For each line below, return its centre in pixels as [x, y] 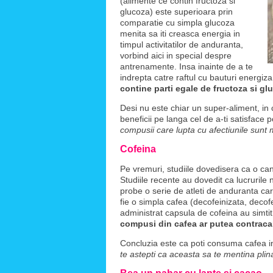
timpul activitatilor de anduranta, [182, 44]
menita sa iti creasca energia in [180, 34]
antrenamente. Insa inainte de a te [186, 66]
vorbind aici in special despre [176, 55]
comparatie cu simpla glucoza [177, 23]
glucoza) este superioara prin [176, 12]
